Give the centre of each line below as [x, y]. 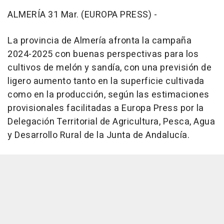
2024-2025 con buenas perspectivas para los [103, 54]
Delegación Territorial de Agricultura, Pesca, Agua [111, 121]
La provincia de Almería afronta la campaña [99, 40]
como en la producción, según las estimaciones [108, 94]
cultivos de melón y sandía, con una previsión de [109, 67]
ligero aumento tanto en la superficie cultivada [106, 81]
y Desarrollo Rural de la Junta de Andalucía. [98, 135]
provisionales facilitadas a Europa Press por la [106, 108]
